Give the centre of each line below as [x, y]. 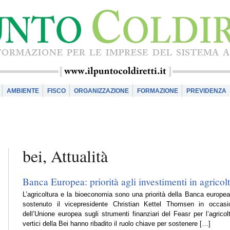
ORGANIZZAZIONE [101, 91]
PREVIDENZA [206, 91]
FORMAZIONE [158, 91]
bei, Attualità [65, 156]
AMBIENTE [23, 91]
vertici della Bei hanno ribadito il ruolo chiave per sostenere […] [117, 224]
